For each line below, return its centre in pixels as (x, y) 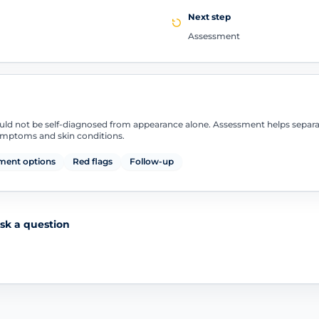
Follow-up (151, 162)
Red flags (92, 162)
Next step (209, 16)
